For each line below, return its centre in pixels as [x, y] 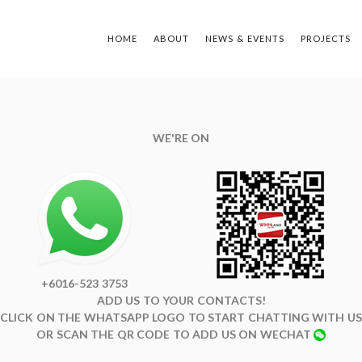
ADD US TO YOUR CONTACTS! [181, 300]
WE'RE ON [181, 138]
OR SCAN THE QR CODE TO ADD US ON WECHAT [175, 334]
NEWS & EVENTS [245, 38]
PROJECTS [326, 38]
